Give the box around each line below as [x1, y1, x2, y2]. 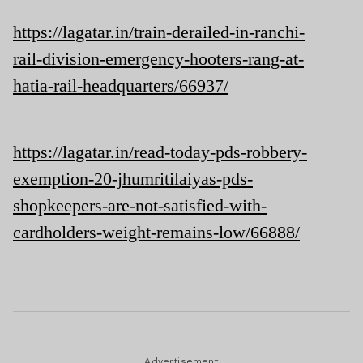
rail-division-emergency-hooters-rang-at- [13, 48, 304, 69]
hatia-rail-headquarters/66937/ [13, 75, 228, 96]
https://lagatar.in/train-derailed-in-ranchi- [13, 21, 305, 42]
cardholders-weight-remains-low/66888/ [13, 221, 300, 242]
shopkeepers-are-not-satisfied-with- [13, 194, 267, 216]
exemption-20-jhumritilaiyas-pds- [13, 168, 253, 189]
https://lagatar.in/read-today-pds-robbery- [13, 141, 307, 162]
